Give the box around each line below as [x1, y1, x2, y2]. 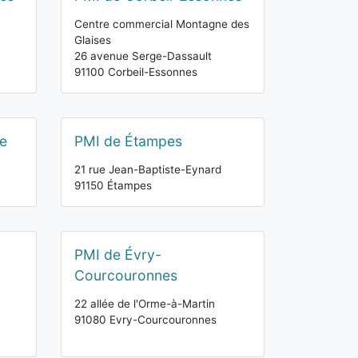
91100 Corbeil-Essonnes [74, 66, 197, 78]
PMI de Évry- [74, 246, 161, 263]
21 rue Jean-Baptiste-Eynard [74, 163, 221, 176]
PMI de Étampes [74, 133, 182, 149]
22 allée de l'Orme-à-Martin [74, 297, 215, 310]
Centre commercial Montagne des [74, 18, 249, 30]
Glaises [74, 34, 111, 46]
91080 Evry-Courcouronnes [74, 313, 217, 326]
